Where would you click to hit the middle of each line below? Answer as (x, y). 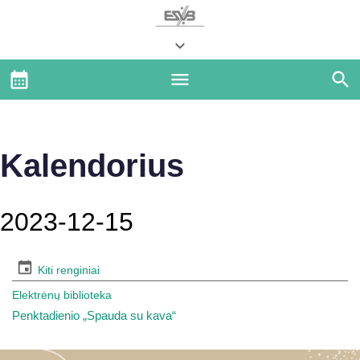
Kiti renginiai (69, 270)
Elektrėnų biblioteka (62, 295)
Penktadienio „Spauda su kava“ (94, 315)
